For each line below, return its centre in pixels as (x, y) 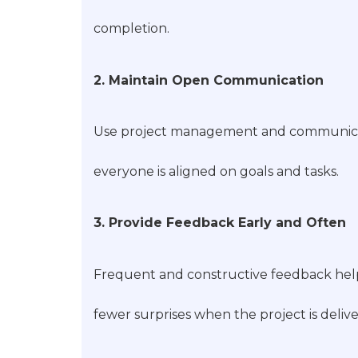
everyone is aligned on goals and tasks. (216, 171)
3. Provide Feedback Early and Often (220, 223)
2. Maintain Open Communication (209, 80)
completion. (131, 29)
